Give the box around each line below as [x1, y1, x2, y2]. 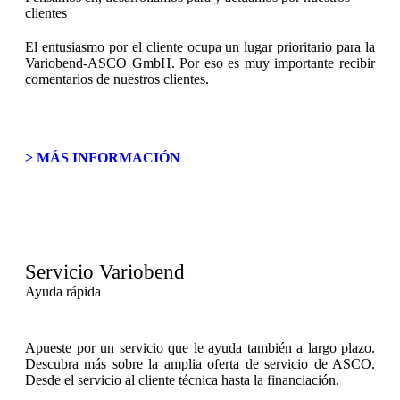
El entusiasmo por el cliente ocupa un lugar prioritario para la [25, 39, 375, 54]
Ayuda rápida [25, 284, 101, 299]
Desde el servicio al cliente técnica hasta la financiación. [25, 372, 339, 387]
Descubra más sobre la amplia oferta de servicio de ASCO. [25, 356, 375, 371]
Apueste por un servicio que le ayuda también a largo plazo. [25, 340, 375, 355]
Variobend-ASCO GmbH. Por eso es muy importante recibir [25, 55, 375, 71]
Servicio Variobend [25, 261, 185, 283]
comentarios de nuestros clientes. [25, 71, 209, 87]
